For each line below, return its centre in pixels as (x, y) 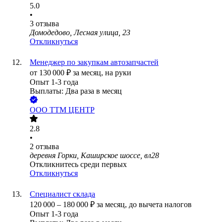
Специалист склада (62, 194)
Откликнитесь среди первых (78, 165)
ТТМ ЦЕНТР (72, 110)
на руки (118, 73)
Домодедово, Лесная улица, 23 (80, 33)
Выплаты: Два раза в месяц (76, 91)
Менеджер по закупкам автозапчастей (94, 62)
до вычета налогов (160, 205)
